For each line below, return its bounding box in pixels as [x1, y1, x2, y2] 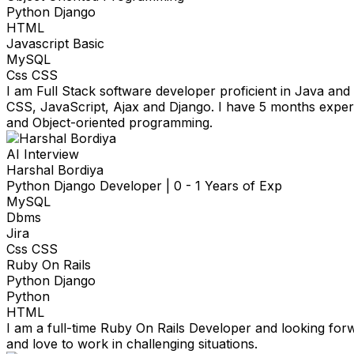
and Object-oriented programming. [6, 115, 213, 131]
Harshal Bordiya [6, 162, 104, 179]
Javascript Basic [6, 36, 104, 52]
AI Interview [6, 146, 79, 163]
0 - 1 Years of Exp [174, 178, 282, 194]
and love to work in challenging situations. [6, 336, 258, 352]
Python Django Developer [6, 178, 162, 194]
